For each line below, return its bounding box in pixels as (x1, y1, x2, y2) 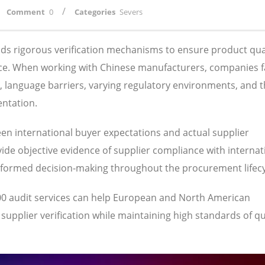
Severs (119, 7, 143, 18)
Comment (7, 7, 45, 18)
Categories (75, 7, 115, 18)
